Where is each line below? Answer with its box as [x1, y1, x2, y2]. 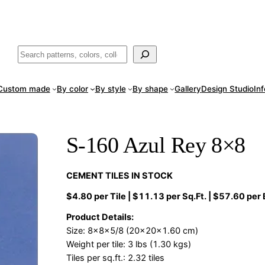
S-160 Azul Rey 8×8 [66, 132, 245, 157]
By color [57, 84, 89, 93]
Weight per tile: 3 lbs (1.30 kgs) [66, 239, 191, 250]
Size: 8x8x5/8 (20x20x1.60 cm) [66, 225, 198, 236]
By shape [132, 84, 168, 93]
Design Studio [201, 84, 254, 93]
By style [95, 84, 126, 93]
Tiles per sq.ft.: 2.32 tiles [66, 253, 164, 263]
